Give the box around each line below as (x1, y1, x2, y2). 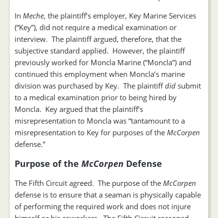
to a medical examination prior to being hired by (15, 92, 177, 102)
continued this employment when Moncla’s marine (15, 69, 185, 79)
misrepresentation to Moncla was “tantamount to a (15, 116, 185, 126)
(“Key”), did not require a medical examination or (15, 22, 177, 32)
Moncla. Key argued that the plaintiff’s (15, 104, 143, 114)
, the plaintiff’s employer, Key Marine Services (44, 11, 196, 20)
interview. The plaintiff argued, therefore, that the (15, 34, 182, 44)
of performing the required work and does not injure (15, 201, 191, 211)
